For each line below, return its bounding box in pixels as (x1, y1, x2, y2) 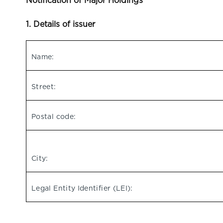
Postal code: (31, 112, 76, 120)
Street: (31, 83, 56, 91)
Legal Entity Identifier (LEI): (31, 184, 133, 192)
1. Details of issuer (26, 19, 95, 29)
